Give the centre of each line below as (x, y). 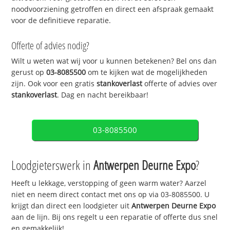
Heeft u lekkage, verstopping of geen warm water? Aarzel (109, 183)
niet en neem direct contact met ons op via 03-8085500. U (111, 195)
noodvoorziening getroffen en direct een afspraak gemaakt (113, 9)
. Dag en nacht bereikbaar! (103, 95)
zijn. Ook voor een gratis (54, 84)
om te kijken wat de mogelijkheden (147, 72)
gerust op (29, 72)
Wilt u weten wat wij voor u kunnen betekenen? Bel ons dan (114, 61)
